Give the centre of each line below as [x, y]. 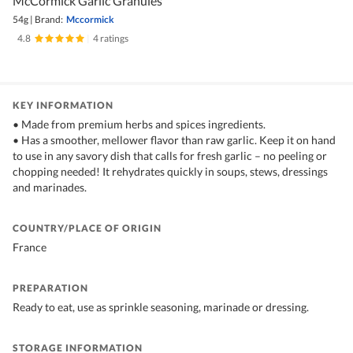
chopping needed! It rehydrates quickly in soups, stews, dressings [170, 172]
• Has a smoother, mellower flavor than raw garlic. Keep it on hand [174, 140]
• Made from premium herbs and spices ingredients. [139, 124]
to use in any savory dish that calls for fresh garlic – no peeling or [170, 156]
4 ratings [111, 39]
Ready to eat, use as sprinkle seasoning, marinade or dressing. [161, 307]
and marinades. [50, 188]
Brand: [49, 20]
